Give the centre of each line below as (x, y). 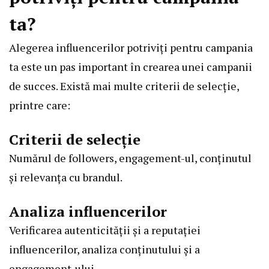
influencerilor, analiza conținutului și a (104, 249)
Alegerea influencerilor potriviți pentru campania (131, 47)
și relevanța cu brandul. (66, 177)
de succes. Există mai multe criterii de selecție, (124, 86)
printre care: (40, 105)
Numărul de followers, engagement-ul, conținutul (130, 158)
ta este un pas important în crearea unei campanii (131, 66)
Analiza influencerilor (88, 211)
